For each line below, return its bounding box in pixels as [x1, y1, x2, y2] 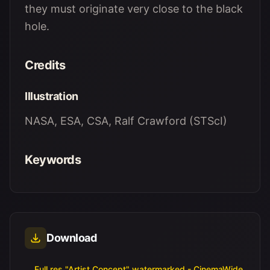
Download [46, 231, 97, 244]
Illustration [25, 90, 78, 102]
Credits [25, 58, 66, 72]
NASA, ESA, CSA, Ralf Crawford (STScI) [25, 115, 227, 127]
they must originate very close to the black [25, 2, 243, 15]
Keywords [25, 152, 81, 167]
